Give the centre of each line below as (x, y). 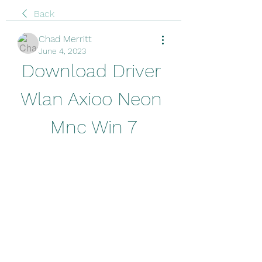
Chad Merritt (65, 39)
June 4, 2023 (62, 51)
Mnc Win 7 (94, 127)
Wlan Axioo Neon (91, 99)
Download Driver (91, 71)
